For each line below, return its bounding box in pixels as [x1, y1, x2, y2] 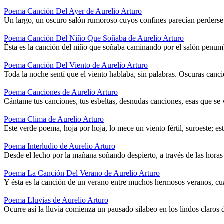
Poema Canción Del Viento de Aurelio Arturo [4, 61, 148, 70]
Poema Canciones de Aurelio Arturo [4, 88, 118, 97]
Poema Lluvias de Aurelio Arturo [4, 196, 108, 205]
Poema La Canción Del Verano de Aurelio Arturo [4, 169, 160, 178]
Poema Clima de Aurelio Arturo [4, 115, 104, 124]
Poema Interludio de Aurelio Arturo [4, 142, 115, 151]
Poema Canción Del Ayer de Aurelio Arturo [4, 7, 142, 16]
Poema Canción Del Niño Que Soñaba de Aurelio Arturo [4, 34, 184, 43]
